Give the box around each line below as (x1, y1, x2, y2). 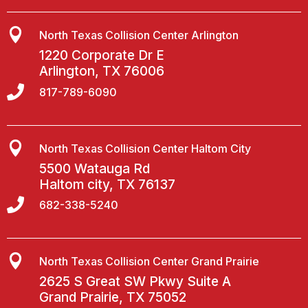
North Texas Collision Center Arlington (39, 28, 239, 43)
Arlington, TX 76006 (39, 63, 164, 80)
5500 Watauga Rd (39, 161, 150, 177)
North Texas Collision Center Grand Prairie (39, 254, 259, 269)
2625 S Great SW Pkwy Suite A (39, 274, 231, 290)
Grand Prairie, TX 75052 (39, 289, 186, 306)
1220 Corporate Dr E (39, 47, 164, 64)
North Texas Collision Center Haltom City (39, 142, 251, 156)
